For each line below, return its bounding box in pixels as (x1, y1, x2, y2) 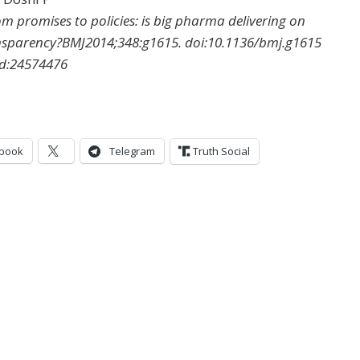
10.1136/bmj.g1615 (207, 32, 321, 51)
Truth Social (193, 143, 250, 158)
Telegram (109, 143, 155, 158)
